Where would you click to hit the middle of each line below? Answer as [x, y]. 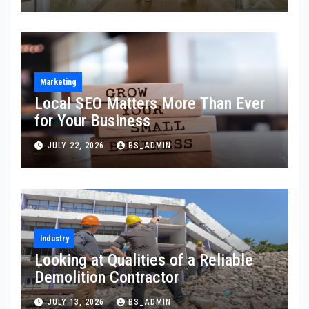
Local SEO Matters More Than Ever [150, 104]
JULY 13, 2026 [77, 302]
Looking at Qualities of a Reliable [144, 260]
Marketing [58, 82]
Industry [54, 239]
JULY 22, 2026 [77, 145]
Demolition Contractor [107, 278]
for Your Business [92, 121]
